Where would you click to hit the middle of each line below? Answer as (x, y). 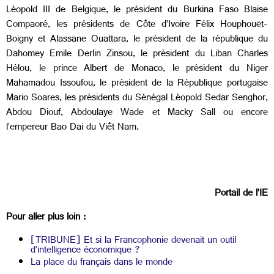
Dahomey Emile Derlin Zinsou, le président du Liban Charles (137, 54)
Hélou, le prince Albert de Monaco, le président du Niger (137, 69)
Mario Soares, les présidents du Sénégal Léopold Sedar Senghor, (137, 98)
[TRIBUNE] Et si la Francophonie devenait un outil (133, 242)
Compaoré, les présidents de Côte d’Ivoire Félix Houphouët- (137, 25)
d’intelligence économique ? (85, 251)
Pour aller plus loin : (46, 218)
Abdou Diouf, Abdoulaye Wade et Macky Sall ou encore (137, 113)
